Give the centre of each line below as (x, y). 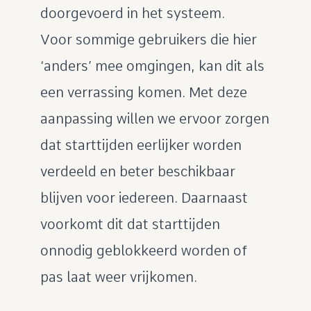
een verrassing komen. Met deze (143, 92)
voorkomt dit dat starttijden (130, 224)
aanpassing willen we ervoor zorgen (154, 119)
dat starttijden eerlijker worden (141, 145)
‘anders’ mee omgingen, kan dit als (152, 66)
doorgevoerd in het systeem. (132, 13)
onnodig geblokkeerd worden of (143, 251)
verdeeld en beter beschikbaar (137, 171)
